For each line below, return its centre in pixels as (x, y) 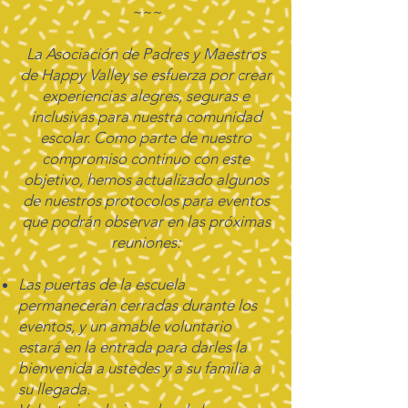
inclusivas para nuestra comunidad (146, 117)
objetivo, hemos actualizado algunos (146, 179)
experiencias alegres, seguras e (146, 96)
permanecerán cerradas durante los (138, 305)
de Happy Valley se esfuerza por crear (146, 75)
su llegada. (54, 389)
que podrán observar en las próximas (146, 221)
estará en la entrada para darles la (133, 347)
